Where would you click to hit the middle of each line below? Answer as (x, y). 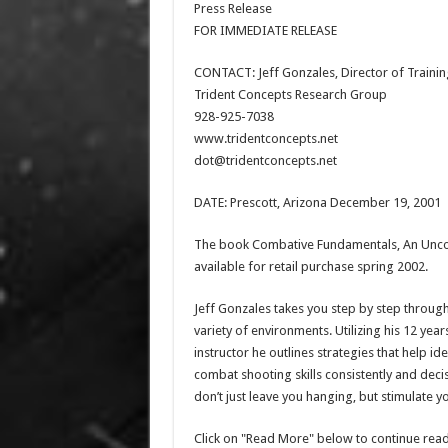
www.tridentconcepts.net (265, 138)
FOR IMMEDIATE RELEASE (265, 30)
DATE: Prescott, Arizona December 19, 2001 (317, 202)
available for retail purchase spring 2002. (310, 266)
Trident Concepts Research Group (290, 94)
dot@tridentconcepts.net (265, 160)
